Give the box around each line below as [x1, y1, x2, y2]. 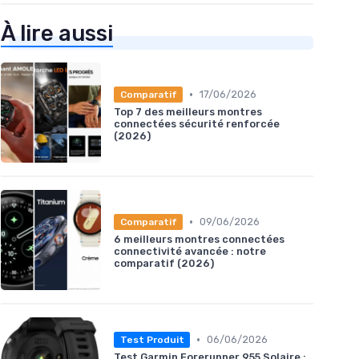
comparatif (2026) [114, 256, 214, 269]
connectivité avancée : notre [114, 244, 266, 257]
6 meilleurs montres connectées [114, 232, 284, 245]
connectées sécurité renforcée [114, 117, 280, 130]
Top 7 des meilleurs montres [114, 105, 262, 118]
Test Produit [119, 333, 184, 345]
